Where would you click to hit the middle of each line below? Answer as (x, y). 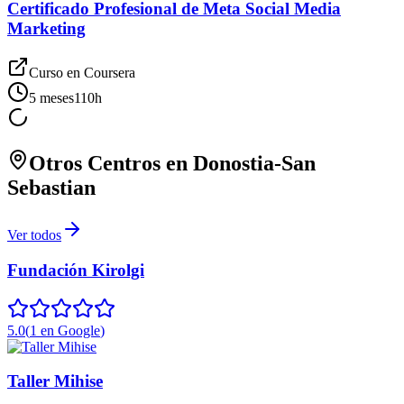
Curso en (56, 72)
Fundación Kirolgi (76, 271)
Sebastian (51, 188)
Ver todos (34, 235)
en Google (70, 330)
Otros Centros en (111, 164)
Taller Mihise (55, 381)
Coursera (110, 72)
